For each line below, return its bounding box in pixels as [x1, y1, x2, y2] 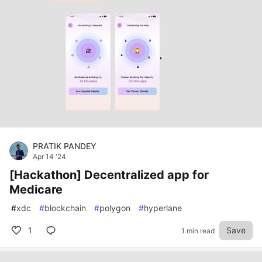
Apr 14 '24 [33, 152, 66, 161]
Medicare [9, 182, 63, 196]
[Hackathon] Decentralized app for [9, 168, 209, 182]
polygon [99, 203, 130, 213]
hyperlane [144, 203, 182, 213]
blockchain [44, 203, 86, 213]
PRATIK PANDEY [33, 141, 96, 151]
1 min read [181, 226, 215, 235]
